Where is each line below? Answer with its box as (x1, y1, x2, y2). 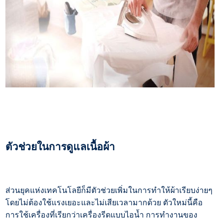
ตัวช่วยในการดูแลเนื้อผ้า (5, 141, 115, 153)
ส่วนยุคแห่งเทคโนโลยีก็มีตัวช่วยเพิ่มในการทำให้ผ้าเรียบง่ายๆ (5, 186, 213, 195)
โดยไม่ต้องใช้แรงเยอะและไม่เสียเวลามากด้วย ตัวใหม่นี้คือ (5, 198, 203, 207)
